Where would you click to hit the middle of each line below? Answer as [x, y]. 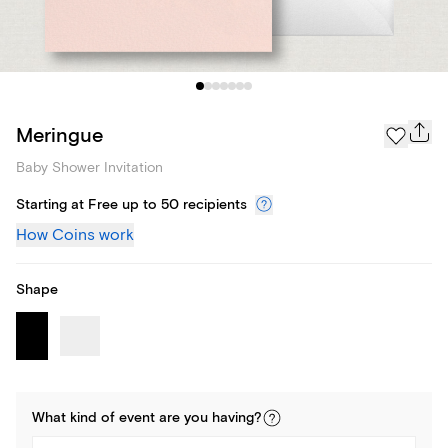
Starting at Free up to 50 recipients [131, 205]
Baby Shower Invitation [89, 168]
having [233, 418]
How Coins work [75, 235]
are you [183, 418]
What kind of [75, 418]
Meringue [59, 135]
